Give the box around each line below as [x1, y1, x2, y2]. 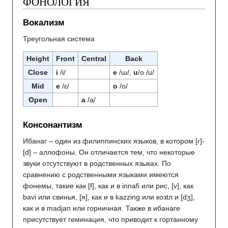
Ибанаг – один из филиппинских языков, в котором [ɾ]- [23, 136, 205, 145]
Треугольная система [23, 35, 95, 43]
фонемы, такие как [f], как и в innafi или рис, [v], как [23, 181, 193, 190]
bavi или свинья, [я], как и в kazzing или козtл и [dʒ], [23, 192, 195, 201]
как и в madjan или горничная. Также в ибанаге [23, 204, 180, 212]
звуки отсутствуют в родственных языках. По [23, 159, 171, 167]
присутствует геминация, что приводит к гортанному [23, 215, 198, 223]
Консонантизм [23, 120, 82, 130]
